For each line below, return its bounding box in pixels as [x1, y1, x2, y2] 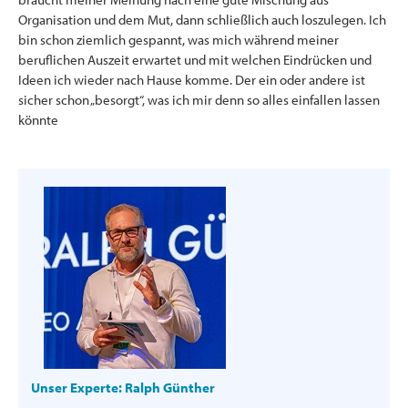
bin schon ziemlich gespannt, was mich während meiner [18, 30, 339, 48]
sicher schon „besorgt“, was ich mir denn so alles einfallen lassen [18, 90, 380, 108]
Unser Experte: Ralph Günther [31, 378, 215, 396]
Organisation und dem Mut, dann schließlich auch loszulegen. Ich [18, 10, 386, 28]
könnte [18, 110, 58, 128]
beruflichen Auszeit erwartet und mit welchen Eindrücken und [18, 50, 372, 68]
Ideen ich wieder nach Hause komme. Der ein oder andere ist [18, 70, 365, 88]
